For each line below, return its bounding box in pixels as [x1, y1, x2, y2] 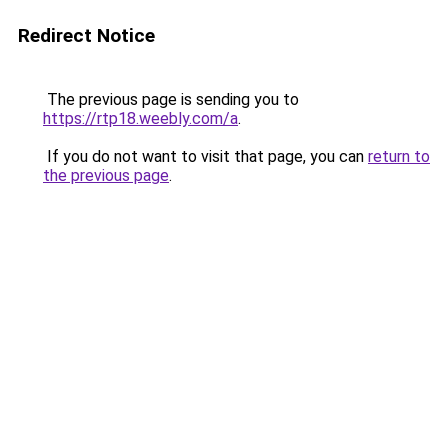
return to [368, 147, 430, 166]
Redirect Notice [18, 24, 155, 47]
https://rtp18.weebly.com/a [43, 109, 238, 128]
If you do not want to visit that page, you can [43, 147, 368, 166]
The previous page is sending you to [43, 90, 299, 109]
